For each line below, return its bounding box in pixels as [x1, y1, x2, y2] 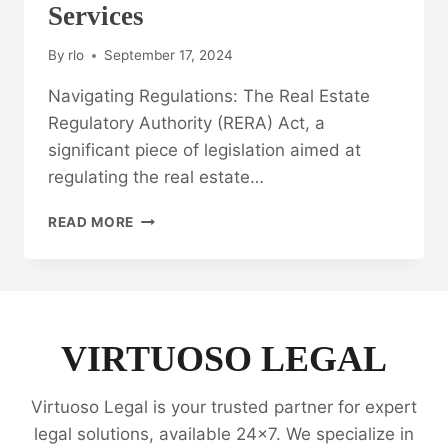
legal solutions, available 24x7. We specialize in [34, 424, 414, 445]
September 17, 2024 [104, 47, 234, 64]
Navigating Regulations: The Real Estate [48, 86, 370, 107]
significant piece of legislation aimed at [48, 140, 361, 161]
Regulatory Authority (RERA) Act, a [48, 113, 325, 134]
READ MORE [48, 214, 135, 231]
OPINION [133, 293, 197, 310]
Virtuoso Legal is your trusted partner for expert [31, 397, 417, 418]
